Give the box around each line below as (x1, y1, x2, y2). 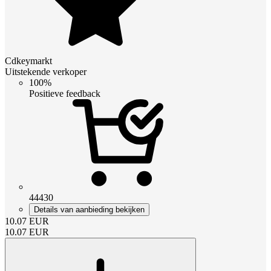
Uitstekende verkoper (5, 66, 87, 77)
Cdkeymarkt (5, 55, 52, 66)
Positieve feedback (29, 88, 100, 99)
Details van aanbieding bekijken (34, 204, 145, 214)
